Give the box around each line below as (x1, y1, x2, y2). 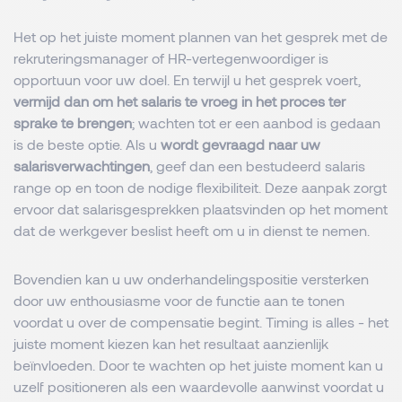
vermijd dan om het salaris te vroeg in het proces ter (13, 92, 345, 109)
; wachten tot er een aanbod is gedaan (132, 114, 380, 131)
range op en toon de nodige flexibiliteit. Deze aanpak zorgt (13, 179, 387, 196)
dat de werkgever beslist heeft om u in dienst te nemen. (13, 222, 370, 239)
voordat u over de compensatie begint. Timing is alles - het (13, 313, 389, 330)
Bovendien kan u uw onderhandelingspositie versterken (13, 270, 369, 287)
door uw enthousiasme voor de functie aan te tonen (13, 292, 345, 309)
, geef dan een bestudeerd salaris (150, 157, 365, 174)
